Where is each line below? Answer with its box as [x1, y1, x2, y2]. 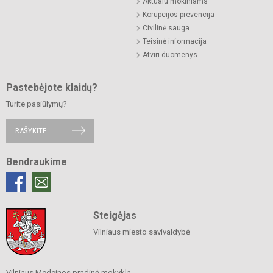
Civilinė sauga [143, 23, 190, 32]
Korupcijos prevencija [143, 10, 214, 19]
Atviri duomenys [143, 50, 197, 59]
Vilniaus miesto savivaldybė [93, 227, 190, 236]
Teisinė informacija [143, 37, 207, 46]
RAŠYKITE [15, 126, 46, 135]
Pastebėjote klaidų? [6, 81, 97, 93]
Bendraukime [6, 155, 67, 168]
